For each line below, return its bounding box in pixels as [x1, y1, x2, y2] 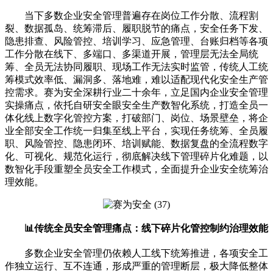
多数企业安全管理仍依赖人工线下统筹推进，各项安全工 [24, 248, 268, 259]
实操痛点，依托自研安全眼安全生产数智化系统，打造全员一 [5, 100, 268, 111]
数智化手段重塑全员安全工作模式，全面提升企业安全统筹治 [5, 164, 268, 175]
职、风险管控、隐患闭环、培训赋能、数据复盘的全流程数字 [5, 138, 268, 149]
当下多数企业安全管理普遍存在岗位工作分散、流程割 [24, 10, 258, 21]
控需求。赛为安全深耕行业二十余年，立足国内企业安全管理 [5, 87, 268, 98]
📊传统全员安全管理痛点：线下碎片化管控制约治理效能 [24, 223, 268, 234]
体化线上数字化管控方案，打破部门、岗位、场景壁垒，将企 [5, 113, 268, 124]
